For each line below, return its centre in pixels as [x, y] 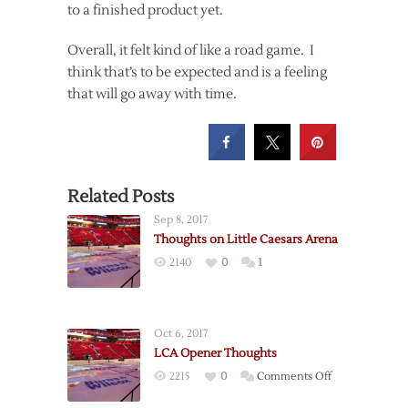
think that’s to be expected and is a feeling [197, 72]
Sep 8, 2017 [181, 220]
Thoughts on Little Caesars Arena [246, 240]
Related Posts [121, 197]
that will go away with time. [152, 94]
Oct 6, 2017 [181, 334]
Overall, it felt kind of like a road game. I [191, 51]
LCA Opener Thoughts [215, 353]
